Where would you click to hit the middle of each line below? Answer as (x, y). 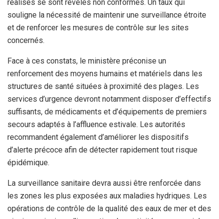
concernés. (26, 40)
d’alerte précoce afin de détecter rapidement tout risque (102, 150)
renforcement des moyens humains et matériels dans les (105, 73)
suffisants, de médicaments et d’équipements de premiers (107, 111)
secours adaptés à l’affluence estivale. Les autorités (96, 124)
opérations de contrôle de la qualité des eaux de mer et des (109, 208)
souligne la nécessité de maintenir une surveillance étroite (107, 15)
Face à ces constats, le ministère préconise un (87, 61)
